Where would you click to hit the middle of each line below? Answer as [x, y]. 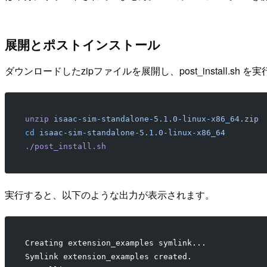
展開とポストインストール [83, 44]
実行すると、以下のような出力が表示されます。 [110, 194]
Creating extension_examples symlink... [115, 243]
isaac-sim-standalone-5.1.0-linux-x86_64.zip [153, 119]
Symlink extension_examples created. [108, 257]
